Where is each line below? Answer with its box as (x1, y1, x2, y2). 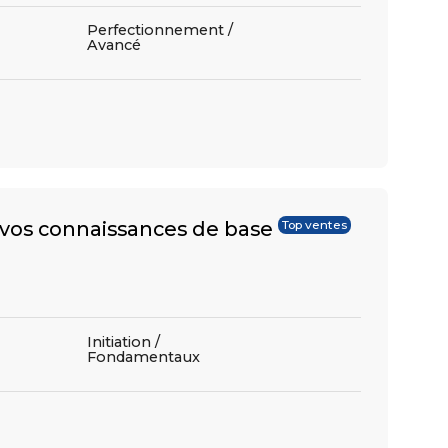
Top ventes (282, 217, 347, 232)
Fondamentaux (87, 347, 200, 366)
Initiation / (87, 332, 160, 351)
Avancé (87, 36, 141, 55)
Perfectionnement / (87, 21, 233, 40)
